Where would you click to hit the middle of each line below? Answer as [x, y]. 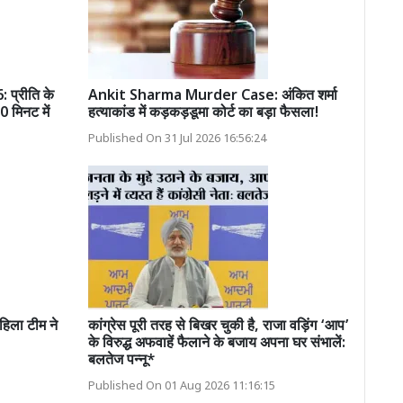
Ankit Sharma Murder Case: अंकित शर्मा [212, 96]
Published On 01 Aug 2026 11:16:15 [181, 386]
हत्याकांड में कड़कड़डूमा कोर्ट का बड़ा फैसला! [203, 113]
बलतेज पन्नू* [121, 361]
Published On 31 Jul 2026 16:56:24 [177, 139]
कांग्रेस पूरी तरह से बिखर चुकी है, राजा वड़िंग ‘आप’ [218, 327]
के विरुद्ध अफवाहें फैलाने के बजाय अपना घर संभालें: [216, 344]
